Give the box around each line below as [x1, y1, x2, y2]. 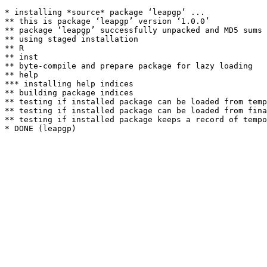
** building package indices [5, 88, 133, 97]
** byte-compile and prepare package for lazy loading [5, 61, 253, 70]
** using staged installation [5, 35, 138, 44]
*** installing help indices [5, 79, 133, 88]
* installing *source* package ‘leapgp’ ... [5, 8, 205, 17]
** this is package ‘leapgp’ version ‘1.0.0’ [5, 17, 210, 26]
